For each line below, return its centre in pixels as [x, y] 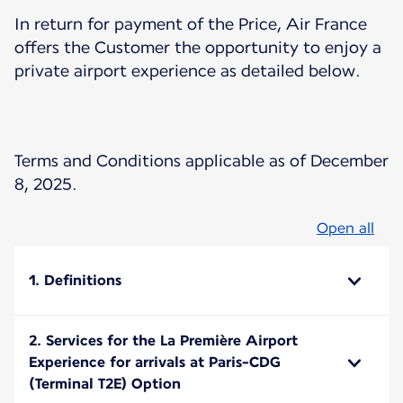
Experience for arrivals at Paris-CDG [155, 362]
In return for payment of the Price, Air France [191, 23]
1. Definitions [75, 280]
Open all [345, 228]
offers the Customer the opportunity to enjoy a [198, 47]
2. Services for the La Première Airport [163, 340]
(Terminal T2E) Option [105, 383]
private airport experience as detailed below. [188, 70]
